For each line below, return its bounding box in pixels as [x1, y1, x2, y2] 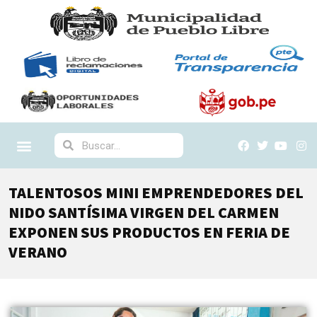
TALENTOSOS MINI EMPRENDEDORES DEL [8, 183, 304, 202]
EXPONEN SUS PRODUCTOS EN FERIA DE [8, 222, 290, 242]
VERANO [8, 242, 67, 262]
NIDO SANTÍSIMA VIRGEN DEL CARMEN [8, 202, 279, 222]
